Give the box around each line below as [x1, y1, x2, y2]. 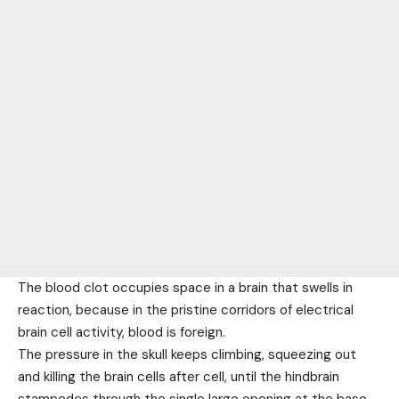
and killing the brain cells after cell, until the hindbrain [18, 368, 339, 387]
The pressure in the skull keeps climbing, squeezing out [18, 346, 356, 364]
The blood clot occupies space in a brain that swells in [18, 279, 353, 297]
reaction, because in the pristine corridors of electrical [18, 301, 354, 320]
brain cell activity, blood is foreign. [18, 323, 225, 342]
